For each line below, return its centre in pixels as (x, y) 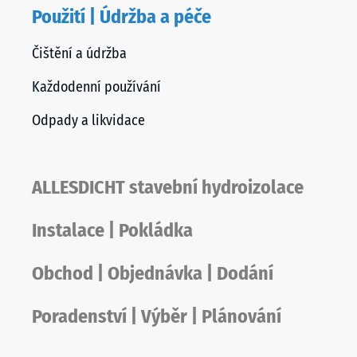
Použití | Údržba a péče (122, 17)
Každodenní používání (96, 87)
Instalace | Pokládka (112, 230)
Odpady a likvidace (88, 120)
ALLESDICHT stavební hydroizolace (168, 187)
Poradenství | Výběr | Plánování (157, 316)
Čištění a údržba (79, 53)
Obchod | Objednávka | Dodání (153, 273)
